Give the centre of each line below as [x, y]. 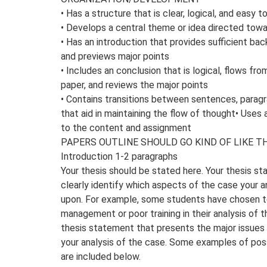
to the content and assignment [126, 128]
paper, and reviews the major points [134, 85]
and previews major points [115, 56]
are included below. [101, 256]
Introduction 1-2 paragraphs [119, 156]
